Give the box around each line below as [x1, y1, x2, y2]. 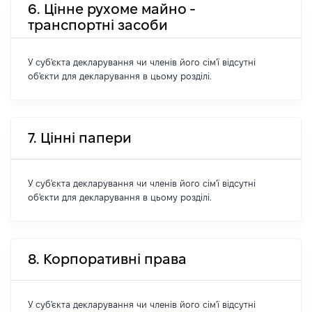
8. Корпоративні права [28, 251, 187, 267]
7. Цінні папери [28, 130, 132, 146]
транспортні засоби [28, 17, 168, 33]
